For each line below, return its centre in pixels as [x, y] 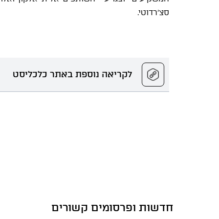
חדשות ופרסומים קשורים [112, 208]
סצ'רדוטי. [153, 12]
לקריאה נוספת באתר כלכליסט [73, 75]
